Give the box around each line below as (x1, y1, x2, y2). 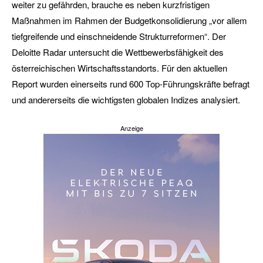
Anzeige (120, 123, 143, 133)
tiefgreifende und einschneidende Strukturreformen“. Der (12, 30, 226, 43)
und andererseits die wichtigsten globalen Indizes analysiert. (12, 93, 240, 106)
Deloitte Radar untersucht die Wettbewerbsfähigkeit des (12, 46, 224, 59)
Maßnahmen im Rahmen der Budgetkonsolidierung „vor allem (12, 14, 247, 27)
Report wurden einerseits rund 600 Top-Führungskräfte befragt (12, 77, 249, 90)
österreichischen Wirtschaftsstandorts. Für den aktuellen (12, 62, 227, 75)
